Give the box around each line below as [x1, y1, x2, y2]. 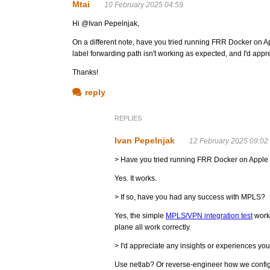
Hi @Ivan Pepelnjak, [72, 19, 139, 28]
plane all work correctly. [115, 223, 191, 231]
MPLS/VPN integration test [166, 212, 253, 220]
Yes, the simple [115, 212, 166, 220]
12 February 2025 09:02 [189, 137, 268, 145]
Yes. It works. [115, 174, 157, 183]
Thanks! [72, 68, 98, 77]
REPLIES [115, 115, 142, 122]
